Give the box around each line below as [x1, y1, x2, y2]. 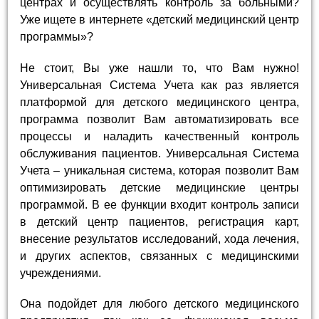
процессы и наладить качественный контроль [20, 130, 299, 142]
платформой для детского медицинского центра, [20, 95, 299, 108]
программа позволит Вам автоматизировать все [20, 113, 299, 125]
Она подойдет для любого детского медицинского [20, 297, 299, 310]
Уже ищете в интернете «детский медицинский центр [20, 14, 299, 26]
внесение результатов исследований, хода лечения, [20, 232, 299, 245]
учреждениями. [20, 266, 102, 279]
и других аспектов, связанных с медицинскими [20, 249, 299, 262]
